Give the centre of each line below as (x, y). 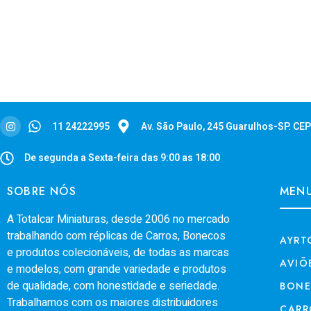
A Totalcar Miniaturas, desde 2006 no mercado (118, 219)
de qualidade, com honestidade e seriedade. (113, 286)
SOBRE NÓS (42, 191)
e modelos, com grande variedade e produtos (117, 269)
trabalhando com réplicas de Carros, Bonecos (116, 236)
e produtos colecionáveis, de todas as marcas (118, 253)
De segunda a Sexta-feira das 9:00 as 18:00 (122, 158)
